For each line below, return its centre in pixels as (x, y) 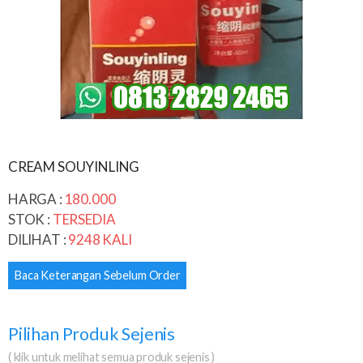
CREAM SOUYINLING (74, 167)
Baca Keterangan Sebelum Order (97, 275)
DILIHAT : (38, 239)
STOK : (30, 219)
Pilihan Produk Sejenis (92, 334)
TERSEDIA (84, 219)
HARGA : (36, 199)
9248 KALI (100, 239)
